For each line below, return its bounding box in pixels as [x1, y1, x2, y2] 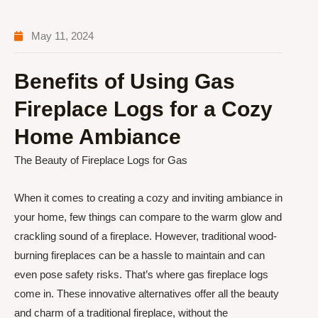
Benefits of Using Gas [14, 70, 235, 93]
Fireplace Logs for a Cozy [14, 97, 273, 121]
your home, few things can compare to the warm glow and [14, 211, 282, 224]
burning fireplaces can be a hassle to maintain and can [14, 249, 265, 262]
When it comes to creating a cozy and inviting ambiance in [14, 192, 283, 204]
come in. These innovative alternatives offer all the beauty [14, 287, 279, 300]
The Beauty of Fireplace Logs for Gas [14, 154, 187, 166]
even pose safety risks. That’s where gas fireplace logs [14, 268, 268, 281]
